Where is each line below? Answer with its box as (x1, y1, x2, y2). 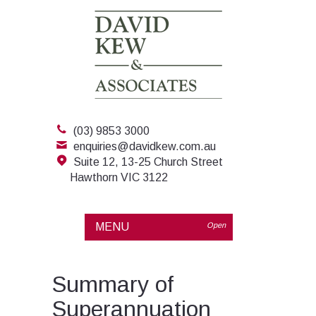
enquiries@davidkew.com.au (73, 140, 216, 152)
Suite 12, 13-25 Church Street (73, 156, 223, 168)
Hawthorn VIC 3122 (69, 171, 168, 183)
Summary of (52, 272, 174, 297)
